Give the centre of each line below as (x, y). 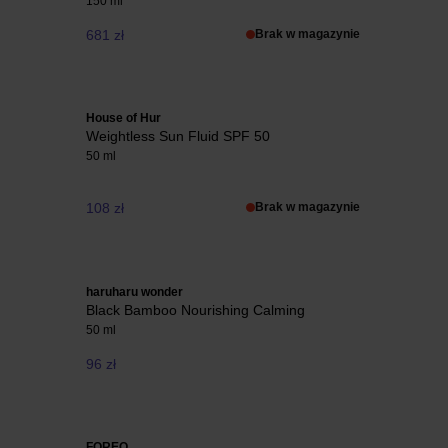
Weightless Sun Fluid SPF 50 (178, 136)
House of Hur (123, 118)
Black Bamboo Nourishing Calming (195, 309)
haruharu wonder (134, 291)
